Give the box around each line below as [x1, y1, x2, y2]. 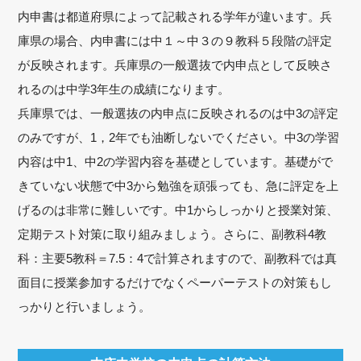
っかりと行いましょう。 [18, 299, 151, 313]
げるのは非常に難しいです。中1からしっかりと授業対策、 [18, 202, 339, 217]
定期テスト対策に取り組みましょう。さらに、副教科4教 [18, 226, 327, 241]
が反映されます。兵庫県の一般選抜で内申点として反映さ [18, 57, 333, 72]
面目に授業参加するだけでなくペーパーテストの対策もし [18, 275, 333, 289]
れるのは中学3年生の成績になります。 [18, 81, 230, 96]
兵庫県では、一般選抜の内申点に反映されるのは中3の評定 [18, 106, 339, 120]
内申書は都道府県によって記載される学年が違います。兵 [18, 9, 333, 23]
